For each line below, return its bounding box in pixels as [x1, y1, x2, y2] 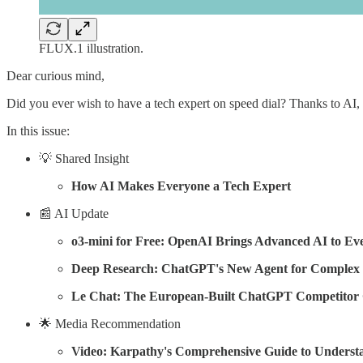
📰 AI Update [39, 206, 109, 220]
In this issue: [6, 123, 70, 138]
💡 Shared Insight [39, 151, 129, 165]
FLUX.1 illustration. [39, 41, 143, 55]
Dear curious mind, [6, 68, 105, 83]
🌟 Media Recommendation [39, 316, 181, 331]
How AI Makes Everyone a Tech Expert [71, 178, 291, 193]
